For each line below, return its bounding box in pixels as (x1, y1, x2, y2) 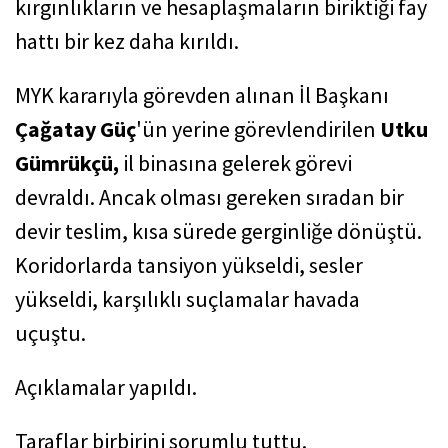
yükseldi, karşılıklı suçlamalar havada (15, 285, 360, 313)
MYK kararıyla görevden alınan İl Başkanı (15, 81, 389, 109)
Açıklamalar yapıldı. (15, 373, 197, 401)
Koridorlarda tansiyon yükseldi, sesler (15, 251, 363, 279)
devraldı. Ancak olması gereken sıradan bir (15, 183, 404, 211)
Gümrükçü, (15, 149, 119, 177)
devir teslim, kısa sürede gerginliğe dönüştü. (15, 217, 422, 245)
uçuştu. (15, 319, 86, 347)
